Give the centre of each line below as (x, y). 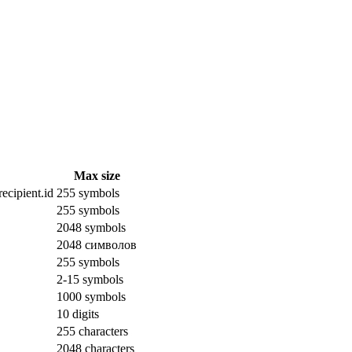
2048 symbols (91, 227)
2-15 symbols (90, 279)
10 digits (78, 313)
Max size (97, 175)
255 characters (92, 331)
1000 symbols (91, 296)
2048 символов (97, 244)
